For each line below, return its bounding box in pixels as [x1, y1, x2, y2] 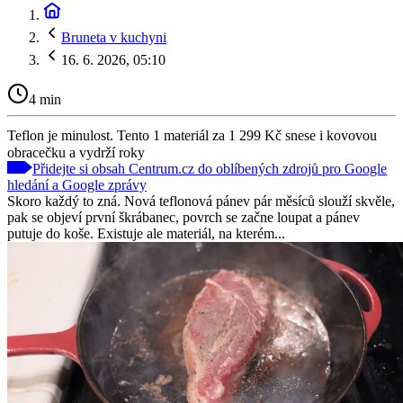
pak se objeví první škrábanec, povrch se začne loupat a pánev [7, 209, 360, 225]
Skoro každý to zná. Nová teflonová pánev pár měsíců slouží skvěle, [7, 193, 395, 209]
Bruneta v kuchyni [61, 30, 166, 45]
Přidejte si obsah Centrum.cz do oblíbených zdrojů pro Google [32, 160, 387, 176]
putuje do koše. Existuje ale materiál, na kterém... [7, 225, 285, 241]
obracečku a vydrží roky [7, 144, 145, 160]
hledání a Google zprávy [7, 176, 147, 193]
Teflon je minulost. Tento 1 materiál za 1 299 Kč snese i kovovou [7, 127, 377, 143]
